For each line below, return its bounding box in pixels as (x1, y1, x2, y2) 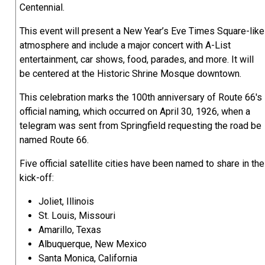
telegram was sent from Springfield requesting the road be (20, 120, 261, 132)
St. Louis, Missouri (38, 210, 115, 222)
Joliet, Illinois (38, 196, 94, 208)
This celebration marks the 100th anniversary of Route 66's (20, 92, 262, 104)
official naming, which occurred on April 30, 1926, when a (20, 106, 250, 118)
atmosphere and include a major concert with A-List (20, 40, 231, 51)
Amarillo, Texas (38, 224, 101, 236)
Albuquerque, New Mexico (38, 238, 147, 250)
